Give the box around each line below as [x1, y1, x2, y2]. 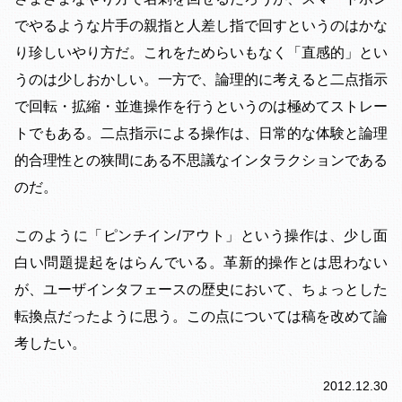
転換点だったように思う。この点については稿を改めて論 [14, 308, 388, 324]
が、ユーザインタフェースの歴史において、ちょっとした [14, 281, 388, 297]
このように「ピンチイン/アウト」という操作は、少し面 [14, 227, 388, 243]
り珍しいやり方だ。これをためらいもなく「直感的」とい [14, 44, 388, 60]
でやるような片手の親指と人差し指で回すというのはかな [14, 17, 388, 33]
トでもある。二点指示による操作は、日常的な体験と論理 [14, 125, 388, 141]
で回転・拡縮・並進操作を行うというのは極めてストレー [14, 98, 388, 114]
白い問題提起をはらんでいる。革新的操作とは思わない [14, 254, 388, 270]
